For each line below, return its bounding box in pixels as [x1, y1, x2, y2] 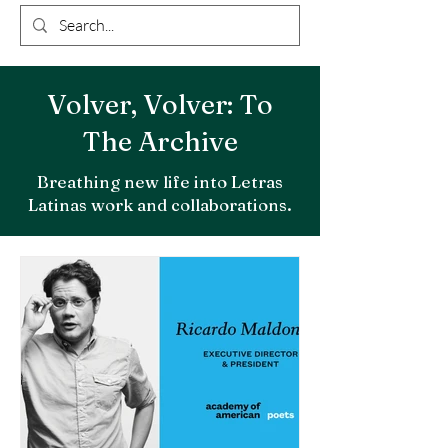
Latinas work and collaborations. [28, 194, 292, 215]
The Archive [82, 125, 238, 158]
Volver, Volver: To [47, 88, 273, 121]
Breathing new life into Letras [37, 171, 283, 192]
